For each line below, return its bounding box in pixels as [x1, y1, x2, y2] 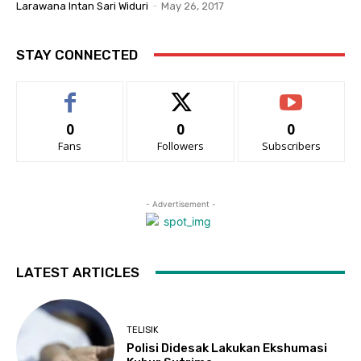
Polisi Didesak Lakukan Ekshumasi [127, 341, 328, 356]
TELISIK [127, 325, 160, 336]
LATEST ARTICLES [16, 263, 139, 280]
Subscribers [261, 138, 321, 153]
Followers [156, 138, 204, 153]
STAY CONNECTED [16, 46, 138, 63]
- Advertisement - [145, 198, 216, 209]
